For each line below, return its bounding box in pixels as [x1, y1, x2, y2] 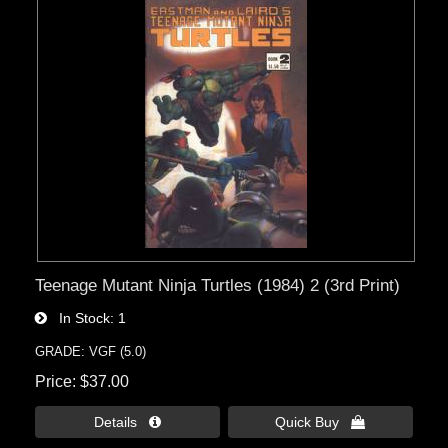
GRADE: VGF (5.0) [35, 343, 147, 359]
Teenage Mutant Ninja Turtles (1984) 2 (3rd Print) [35, 274, 401, 295]
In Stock [47, 309, 111, 326]
